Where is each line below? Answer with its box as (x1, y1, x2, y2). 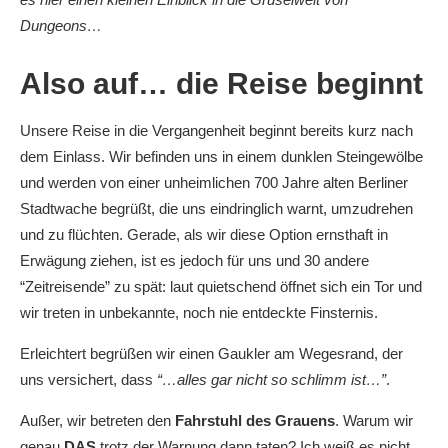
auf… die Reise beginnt (85, 67, 423, 100)
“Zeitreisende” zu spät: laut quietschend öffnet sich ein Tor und (20, 278, 422, 295)
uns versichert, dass (20, 371, 157, 388)
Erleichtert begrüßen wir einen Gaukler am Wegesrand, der (20, 345, 403, 362)
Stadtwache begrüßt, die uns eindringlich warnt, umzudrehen (20, 200, 413, 217)
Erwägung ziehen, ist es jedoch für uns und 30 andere (20, 252, 369, 269)
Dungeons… (20, 17, 102, 34)
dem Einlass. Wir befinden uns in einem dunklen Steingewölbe (20, 148, 423, 165)
